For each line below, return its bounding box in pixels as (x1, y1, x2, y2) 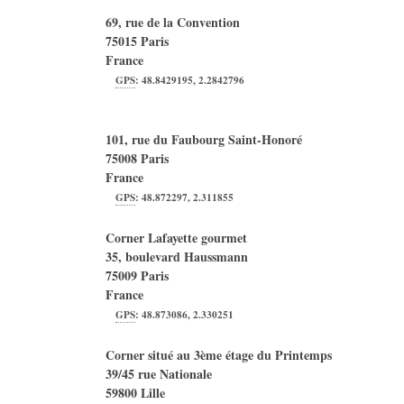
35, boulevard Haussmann (106, 247, 248, 266)
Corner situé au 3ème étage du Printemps (106, 345, 332, 364)
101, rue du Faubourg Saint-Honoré (106, 130, 302, 149)
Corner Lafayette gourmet (106, 228, 247, 247)
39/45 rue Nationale (106, 364, 212, 383)
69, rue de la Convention (106, 13, 240, 32)
